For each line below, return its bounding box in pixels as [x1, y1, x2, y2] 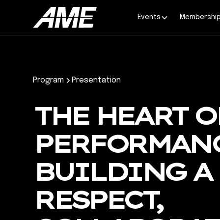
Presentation [72, 76, 121, 84]
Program [33, 76, 64, 84]
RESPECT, [33, 185, 162, 215]
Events [137, 14, 161, 21]
